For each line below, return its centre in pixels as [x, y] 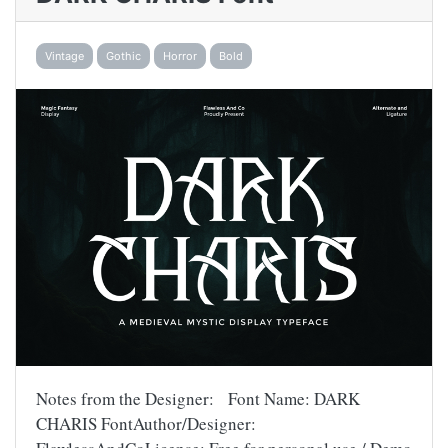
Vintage [64, 55]
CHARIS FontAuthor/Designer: [146, 423]
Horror [180, 55]
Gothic [123, 55]
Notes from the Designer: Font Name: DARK [198, 398]
